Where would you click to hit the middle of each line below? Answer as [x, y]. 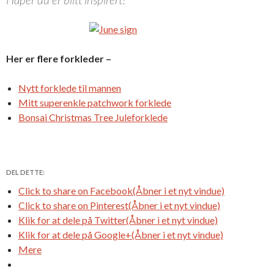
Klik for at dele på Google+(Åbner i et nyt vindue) [121, 234]
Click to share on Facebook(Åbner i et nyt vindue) [121, 190]
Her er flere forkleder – [59, 58]
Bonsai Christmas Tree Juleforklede [93, 117]
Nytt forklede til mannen [70, 87]
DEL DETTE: [25, 172]
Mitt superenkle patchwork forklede [95, 102]
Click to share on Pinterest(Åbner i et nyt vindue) [119, 205]
